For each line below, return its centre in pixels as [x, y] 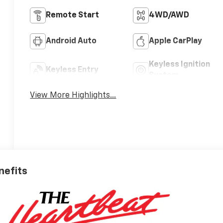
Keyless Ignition [179, 65]
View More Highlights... [73, 96]
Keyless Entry [72, 70]
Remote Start [73, 16]
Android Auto [71, 42]
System [164, 76]
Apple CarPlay [175, 42]
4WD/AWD [169, 16]
